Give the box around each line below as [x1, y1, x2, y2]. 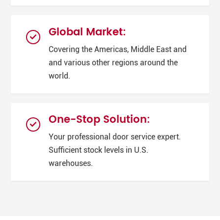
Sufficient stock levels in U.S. [49, 146, 149, 155]
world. [49, 71, 71, 81]
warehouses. [49, 159, 93, 168]
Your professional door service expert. [49, 133, 181, 142]
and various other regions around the [49, 58, 178, 67]
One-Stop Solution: [49, 111, 151, 129]
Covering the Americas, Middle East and [49, 45, 187, 54]
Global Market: [49, 24, 127, 41]
